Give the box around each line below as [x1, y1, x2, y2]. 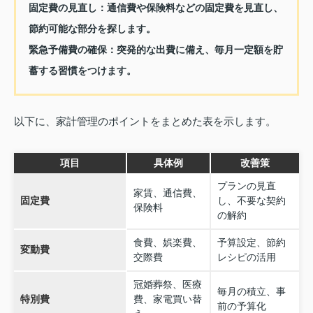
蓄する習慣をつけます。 [28, 64, 136, 76]
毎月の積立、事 [217, 285, 286, 297]
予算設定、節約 [217, 236, 286, 248]
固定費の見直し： [28, 1, 107, 13]
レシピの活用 [217, 251, 276, 263]
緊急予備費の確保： [28, 43, 117, 55]
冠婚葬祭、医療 [133, 278, 202, 290]
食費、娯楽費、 [133, 236, 202, 248]
